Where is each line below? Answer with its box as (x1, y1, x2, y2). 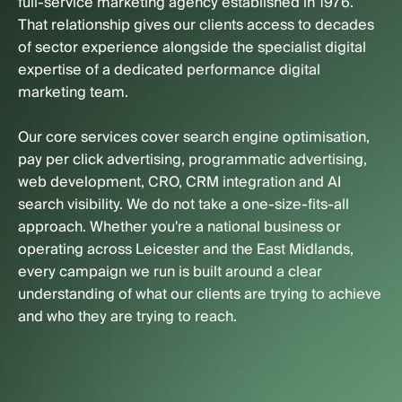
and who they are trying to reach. (18, 304, 237, 329)
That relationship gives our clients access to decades (18, 13, 374, 38)
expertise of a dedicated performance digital (18, 57, 320, 83)
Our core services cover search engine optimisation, (18, 125, 370, 150)
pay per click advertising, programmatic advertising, (18, 147, 367, 172)
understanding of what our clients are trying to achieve (18, 282, 381, 307)
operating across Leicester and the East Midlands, (18, 237, 354, 262)
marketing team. (18, 80, 128, 105)
